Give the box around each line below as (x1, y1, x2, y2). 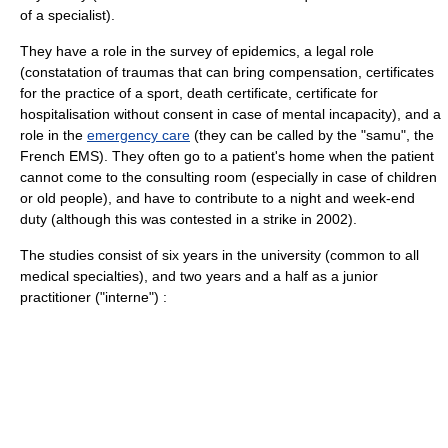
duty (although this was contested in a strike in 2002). (20, 211, 357, 227)
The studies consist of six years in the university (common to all (20, 247, 419, 263)
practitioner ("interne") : (20, 289, 167, 305)
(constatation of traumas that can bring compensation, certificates (20, 64, 434, 80)
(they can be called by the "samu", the (190, 127, 434, 143)
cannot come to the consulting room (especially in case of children (20, 169, 437, 185)
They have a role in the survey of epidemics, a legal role (20, 43, 374, 59)
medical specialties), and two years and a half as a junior (20, 268, 378, 284)
